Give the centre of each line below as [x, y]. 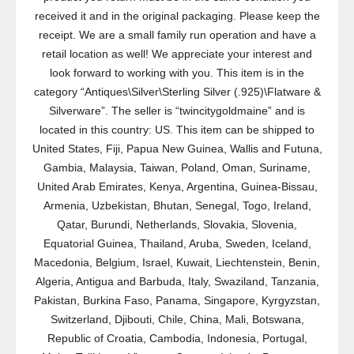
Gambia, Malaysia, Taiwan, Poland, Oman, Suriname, [177, 168]
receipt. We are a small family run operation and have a [177, 35]
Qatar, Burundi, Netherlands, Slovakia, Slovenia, [177, 224]
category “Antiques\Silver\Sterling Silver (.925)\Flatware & [177, 92]
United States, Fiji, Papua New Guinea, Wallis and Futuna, [177, 149]
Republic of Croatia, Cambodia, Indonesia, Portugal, [177, 338]
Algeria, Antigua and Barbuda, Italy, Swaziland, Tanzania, [177, 281]
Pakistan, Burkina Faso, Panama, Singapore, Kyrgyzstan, [177, 300]
